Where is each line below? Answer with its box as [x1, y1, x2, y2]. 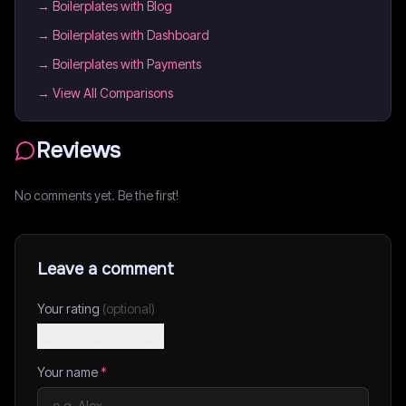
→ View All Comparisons [37, 85, 173, 101]
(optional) [102, 301, 155, 316]
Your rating [37, 301, 102, 316]
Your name [37, 364, 101, 380]
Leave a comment [37, 259, 174, 279]
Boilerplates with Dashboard [53, 27, 209, 43]
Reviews [36, 137, 121, 164]
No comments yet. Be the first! [14, 188, 179, 203]
